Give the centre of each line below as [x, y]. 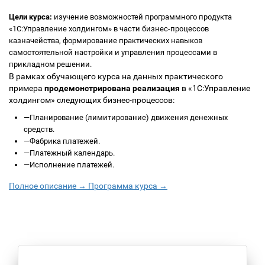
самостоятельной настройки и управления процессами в [113, 52]
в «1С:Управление [215, 88]
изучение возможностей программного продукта [143, 17]
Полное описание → [48, 186]
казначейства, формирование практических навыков [106, 41]
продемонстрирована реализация [112, 88]
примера [27, 88]
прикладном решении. [50, 64]
